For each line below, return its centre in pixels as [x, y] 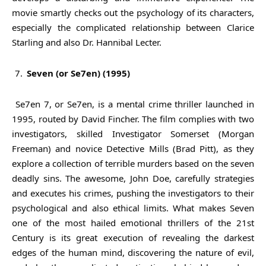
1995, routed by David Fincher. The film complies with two [133, 118]
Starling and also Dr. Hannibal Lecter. [87, 42]
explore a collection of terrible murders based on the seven [133, 163]
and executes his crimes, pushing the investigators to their [133, 193]
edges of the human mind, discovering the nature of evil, [133, 252]
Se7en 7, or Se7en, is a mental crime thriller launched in [133, 104]
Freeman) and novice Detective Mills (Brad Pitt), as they [133, 148]
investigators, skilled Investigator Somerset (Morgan [133, 133]
